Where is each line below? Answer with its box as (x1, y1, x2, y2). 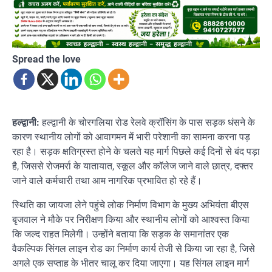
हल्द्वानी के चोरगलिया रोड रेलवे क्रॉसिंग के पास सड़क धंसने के (39, 116, 255, 128)
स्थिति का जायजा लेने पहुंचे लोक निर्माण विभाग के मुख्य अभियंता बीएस (12, 199, 249, 211)
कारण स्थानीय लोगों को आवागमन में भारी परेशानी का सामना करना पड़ (12, 131, 250, 143)
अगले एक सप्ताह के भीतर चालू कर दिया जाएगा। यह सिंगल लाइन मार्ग (12, 257, 249, 269)
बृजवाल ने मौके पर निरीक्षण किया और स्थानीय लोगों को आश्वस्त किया (12, 213, 250, 225)
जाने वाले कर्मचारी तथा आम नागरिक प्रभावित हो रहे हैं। (12, 174, 202, 186)
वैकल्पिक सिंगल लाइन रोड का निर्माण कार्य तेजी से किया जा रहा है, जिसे (12, 242, 255, 254)
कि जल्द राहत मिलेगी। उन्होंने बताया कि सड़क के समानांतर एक (12, 228, 229, 240)
